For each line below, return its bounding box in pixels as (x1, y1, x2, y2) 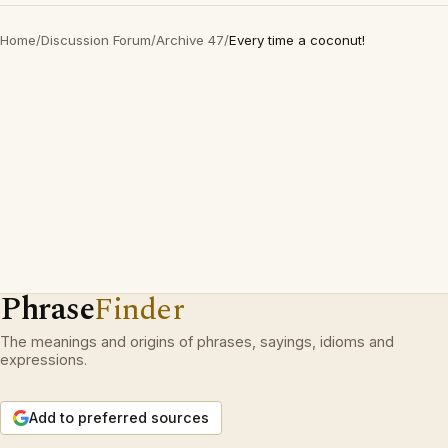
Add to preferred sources (29, 409, 209, 426)
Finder (94, 286, 185, 333)
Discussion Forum (41, 32, 151, 48)
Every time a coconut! (229, 32, 365, 48)
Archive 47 (156, 32, 224, 48)
